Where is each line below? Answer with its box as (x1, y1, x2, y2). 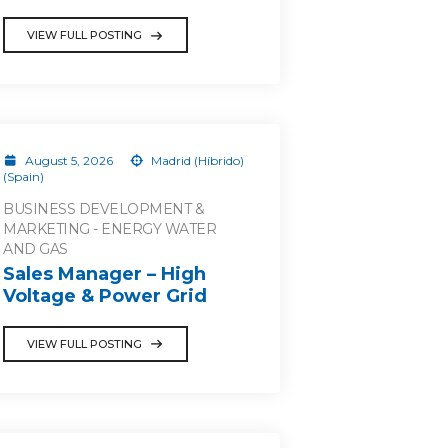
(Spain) (3, 169, 44, 184)
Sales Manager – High (3, 262, 206, 285)
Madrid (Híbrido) (148, 153, 244, 168)
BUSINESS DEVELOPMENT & (3, 200, 204, 218)
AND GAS (3, 240, 68, 258)
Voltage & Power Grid (3, 284, 207, 307)
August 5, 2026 (21, 153, 116, 168)
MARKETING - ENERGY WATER (3, 220, 216, 238)
